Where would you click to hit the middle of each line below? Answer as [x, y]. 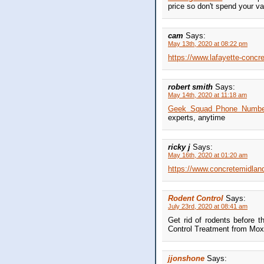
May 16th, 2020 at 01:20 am [208, 155]
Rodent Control [196, 199]
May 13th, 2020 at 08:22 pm [208, 44]
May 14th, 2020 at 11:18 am [207, 95]
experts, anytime [197, 118]
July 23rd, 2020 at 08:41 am [208, 207]
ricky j [180, 147]
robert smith [192, 87]
